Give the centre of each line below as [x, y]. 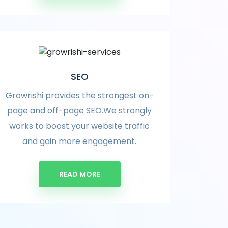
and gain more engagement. [79, 141]
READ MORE [79, 174]
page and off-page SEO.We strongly [79, 110]
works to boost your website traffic [79, 126]
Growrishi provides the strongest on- [79, 95]
